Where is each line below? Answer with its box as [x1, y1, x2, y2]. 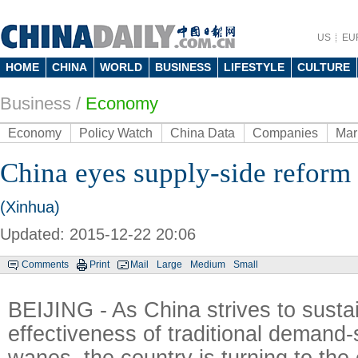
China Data [170, 126, 235, 140]
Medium [190, 259, 225, 270]
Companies [253, 126, 318, 140]
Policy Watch [79, 126, 153, 140]
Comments [22, 259, 69, 270]
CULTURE [297, 61, 350, 74]
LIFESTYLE [224, 61, 284, 74]
